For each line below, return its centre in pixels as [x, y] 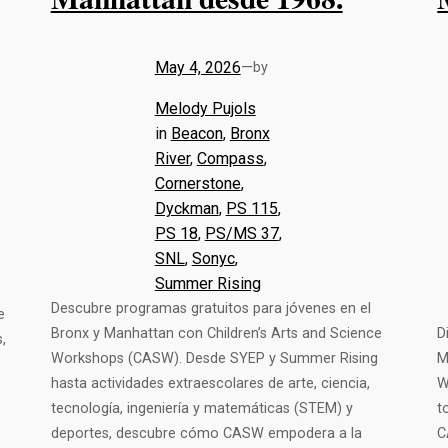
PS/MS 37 [241, 234]
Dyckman [186, 209]
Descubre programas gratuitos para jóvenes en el [210, 309]
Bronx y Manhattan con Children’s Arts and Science [216, 334]
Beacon [196, 134]
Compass [230, 159]
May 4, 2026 [197, 68]
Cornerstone [197, 184]
